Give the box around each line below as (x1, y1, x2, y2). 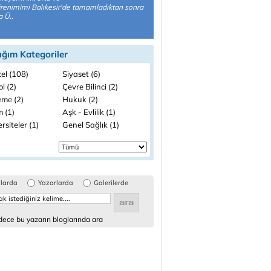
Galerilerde (94, 178, 128, 187)
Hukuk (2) (62, 94, 98, 104)
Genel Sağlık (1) (62, 120, 119, 129)
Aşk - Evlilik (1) (62, 107, 116, 117)
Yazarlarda (38, 178, 73, 187)
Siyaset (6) (62, 69, 100, 79)
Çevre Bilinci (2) (62, 82, 118, 91)
